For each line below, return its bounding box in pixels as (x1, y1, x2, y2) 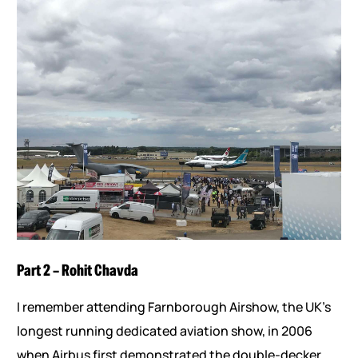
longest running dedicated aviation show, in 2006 (16, 322, 312, 340)
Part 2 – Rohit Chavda (16, 261, 138, 280)
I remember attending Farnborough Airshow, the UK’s (16, 298, 331, 316)
